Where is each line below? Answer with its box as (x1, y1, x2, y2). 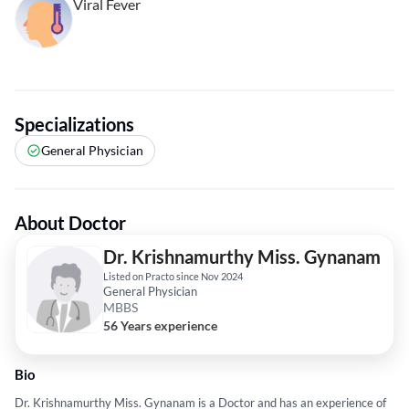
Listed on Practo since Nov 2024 (103, 270, 243, 283)
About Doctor (15, 212, 126, 235)
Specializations (15, 113, 134, 136)
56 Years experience (103, 318, 217, 334)
